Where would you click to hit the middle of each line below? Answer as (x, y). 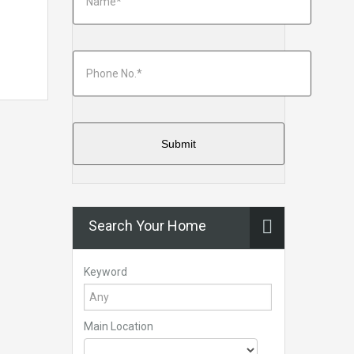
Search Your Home (147, 226)
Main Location (119, 326)
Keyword (105, 272)
